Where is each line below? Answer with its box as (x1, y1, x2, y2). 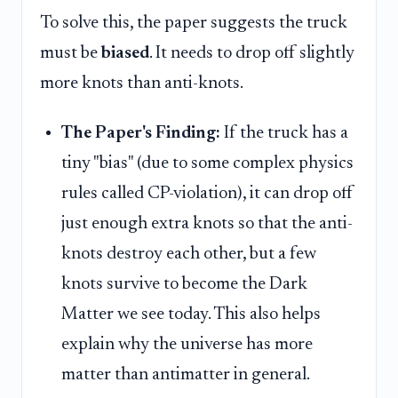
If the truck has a (220, 123, 348, 142)
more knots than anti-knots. (40, 75, 243, 93)
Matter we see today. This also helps (61, 305, 321, 323)
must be (40, 44, 101, 63)
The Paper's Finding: (61, 123, 220, 142)
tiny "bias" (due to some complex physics (61, 154, 354, 172)
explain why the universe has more (61, 335, 313, 354)
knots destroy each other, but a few (61, 244, 316, 263)
